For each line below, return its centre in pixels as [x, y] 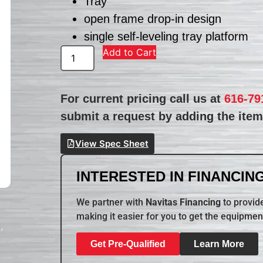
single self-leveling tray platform [166, 36]
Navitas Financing [183, 203]
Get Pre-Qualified [128, 244]
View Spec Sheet [112, 144]
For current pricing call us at [143, 98]
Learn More [219, 244]
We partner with [111, 203]
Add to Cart [130, 52]
